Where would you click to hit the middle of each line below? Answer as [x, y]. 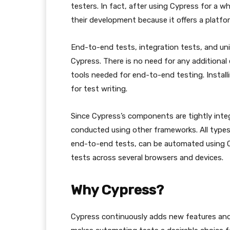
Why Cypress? [117, 190]
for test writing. [99, 89]
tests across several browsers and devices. [147, 158]
